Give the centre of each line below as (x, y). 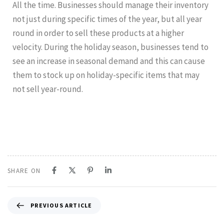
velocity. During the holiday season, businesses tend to (110, 47)
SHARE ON (24, 170)
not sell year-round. (48, 89)
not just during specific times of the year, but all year (107, 19)
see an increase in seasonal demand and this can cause (109, 61)
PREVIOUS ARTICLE (61, 205)
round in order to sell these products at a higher (98, 33)
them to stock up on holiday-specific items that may (106, 75)
